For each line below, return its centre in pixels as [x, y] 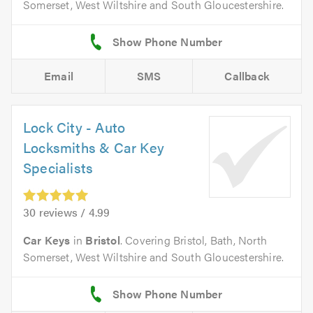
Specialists [58, 168]
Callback [247, 76]
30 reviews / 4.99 [67, 212]
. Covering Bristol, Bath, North [194, 240]
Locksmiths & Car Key [94, 147]
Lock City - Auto [74, 127]
